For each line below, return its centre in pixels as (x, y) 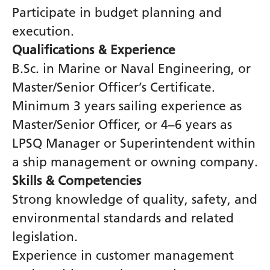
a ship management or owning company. (135, 162)
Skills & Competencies (77, 180)
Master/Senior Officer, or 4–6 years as (122, 124)
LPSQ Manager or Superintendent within (134, 143)
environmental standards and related (123, 218)
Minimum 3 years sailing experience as (127, 105)
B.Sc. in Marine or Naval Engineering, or (131, 68)
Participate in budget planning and (117, 12)
